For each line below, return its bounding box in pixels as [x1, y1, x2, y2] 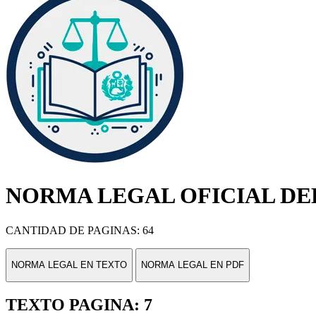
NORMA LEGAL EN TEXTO [11, 260, 127, 271]
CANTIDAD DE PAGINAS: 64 [6, 224, 154, 236]
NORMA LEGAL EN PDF [141, 260, 244, 271]
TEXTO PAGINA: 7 [6, 296, 152, 315]
